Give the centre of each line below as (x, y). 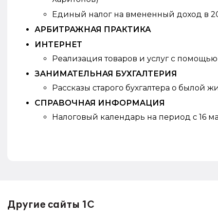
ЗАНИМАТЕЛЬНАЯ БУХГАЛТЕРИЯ (106, 74)
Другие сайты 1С (51, 205)
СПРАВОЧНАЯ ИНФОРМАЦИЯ (100, 103)
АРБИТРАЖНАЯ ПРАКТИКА (93, 29)
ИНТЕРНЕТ (58, 45)
